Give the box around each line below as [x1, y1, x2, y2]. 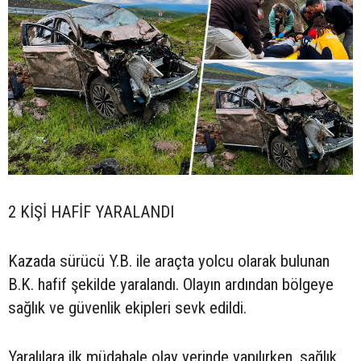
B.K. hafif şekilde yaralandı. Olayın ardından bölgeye [8, 274, 334, 294]
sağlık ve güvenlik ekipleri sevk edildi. [8, 297, 247, 317]
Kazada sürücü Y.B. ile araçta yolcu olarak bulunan [8, 251, 330, 271]
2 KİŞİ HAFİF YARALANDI [8, 201, 174, 222]
